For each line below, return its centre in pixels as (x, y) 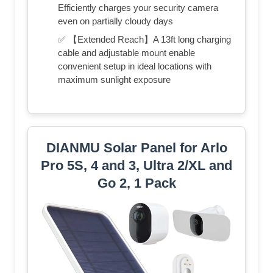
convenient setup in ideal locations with (135, 66)
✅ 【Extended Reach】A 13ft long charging (144, 39)
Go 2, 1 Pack (136, 183)
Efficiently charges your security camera (138, 7)
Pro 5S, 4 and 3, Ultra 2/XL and (136, 165)
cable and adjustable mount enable (126, 52)
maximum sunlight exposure (114, 79)
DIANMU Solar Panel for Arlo (136, 147)
